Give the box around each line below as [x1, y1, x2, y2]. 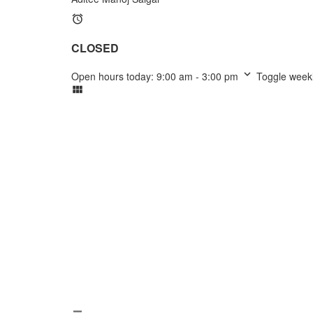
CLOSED [71, 39, 119, 56]
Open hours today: [71, 68, 156, 83]
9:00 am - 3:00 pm [156, 68, 238, 83]
